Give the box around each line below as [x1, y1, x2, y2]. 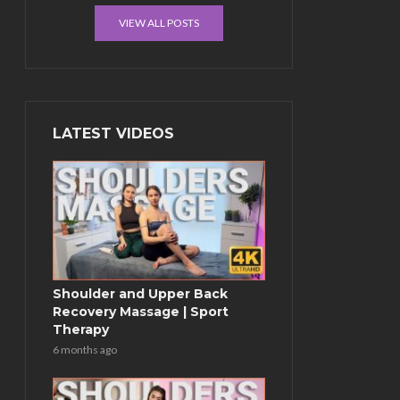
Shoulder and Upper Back [53, 285, 228, 302]
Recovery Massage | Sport [53, 303, 229, 320]
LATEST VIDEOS [53, 125, 174, 142]
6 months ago [53, 342, 117, 356]
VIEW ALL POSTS [119, 16, 199, 29]
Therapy [53, 321, 109, 337]
